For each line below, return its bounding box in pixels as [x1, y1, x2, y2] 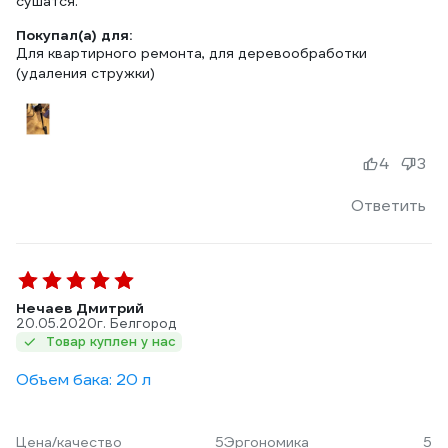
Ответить [351, 195, 426, 216]
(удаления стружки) [16, 64, 155, 82]
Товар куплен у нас [46, 333, 176, 350]
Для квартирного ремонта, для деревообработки [16, 44, 367, 62]
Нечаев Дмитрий [16, 299, 144, 317]
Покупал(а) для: [16, 26, 132, 44]
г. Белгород [97, 315, 176, 332]
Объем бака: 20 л [16, 369, 151, 390]
